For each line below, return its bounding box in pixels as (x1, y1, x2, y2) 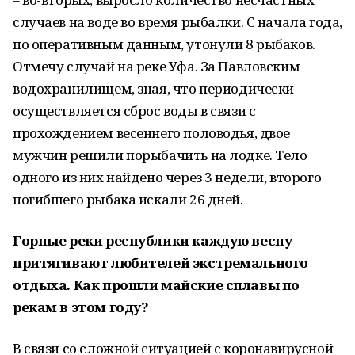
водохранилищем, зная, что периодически (13, 79, 295, 97)
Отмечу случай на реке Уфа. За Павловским (13, 57, 300, 75)
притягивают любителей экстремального (13, 254, 308, 272)
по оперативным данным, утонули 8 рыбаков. (13, 35, 315, 53)
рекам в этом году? (13, 298, 149, 316)
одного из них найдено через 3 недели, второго (13, 168, 322, 186)
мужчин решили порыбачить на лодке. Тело (13, 146, 307, 164)
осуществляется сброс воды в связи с (13, 101, 256, 120)
